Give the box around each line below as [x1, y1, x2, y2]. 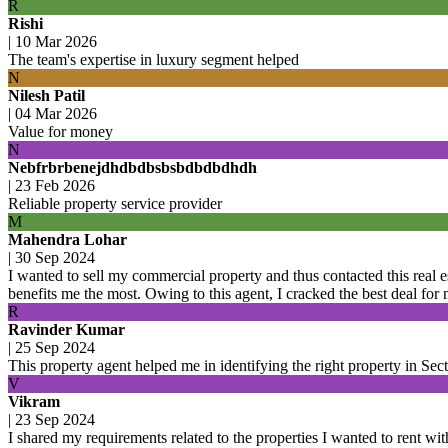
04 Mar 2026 [15, 104, 97, 122]
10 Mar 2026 [15, 32, 97, 50]
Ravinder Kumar [8, 320, 125, 338]
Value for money [8, 122, 113, 140]
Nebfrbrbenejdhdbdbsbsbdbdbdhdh [8, 158, 257, 176]
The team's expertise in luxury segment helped [8, 50, 299, 68]
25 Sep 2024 [15, 338, 95, 356]
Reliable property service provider [8, 194, 222, 212]
